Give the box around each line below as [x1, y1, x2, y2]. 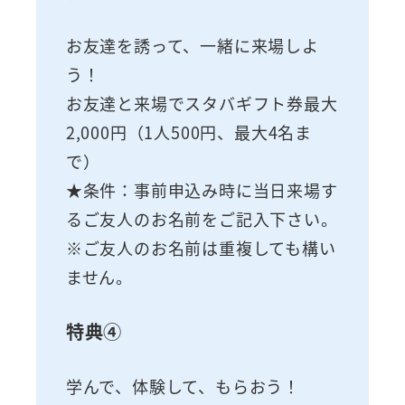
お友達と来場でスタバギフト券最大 [65, 90, 338, 115]
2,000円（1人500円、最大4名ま [65, 119, 312, 144]
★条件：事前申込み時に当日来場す [65, 177, 338, 202]
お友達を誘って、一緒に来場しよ [65, 33, 319, 57]
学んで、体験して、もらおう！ [65, 373, 300, 398]
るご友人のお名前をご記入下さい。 [65, 206, 338, 231]
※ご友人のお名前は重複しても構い [65, 235, 336, 259]
